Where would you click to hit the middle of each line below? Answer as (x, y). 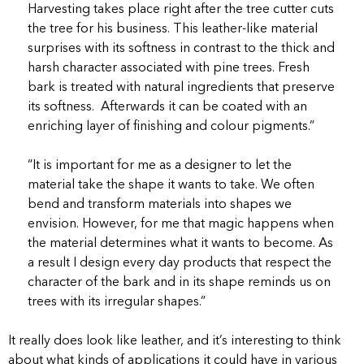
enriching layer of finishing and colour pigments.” (171, 126)
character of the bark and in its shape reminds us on (179, 282)
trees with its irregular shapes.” (117, 302)
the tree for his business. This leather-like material (173, 29)
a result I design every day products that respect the (180, 263)
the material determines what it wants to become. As (180, 243)
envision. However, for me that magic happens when (181, 224)
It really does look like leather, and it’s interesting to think (175, 341)
